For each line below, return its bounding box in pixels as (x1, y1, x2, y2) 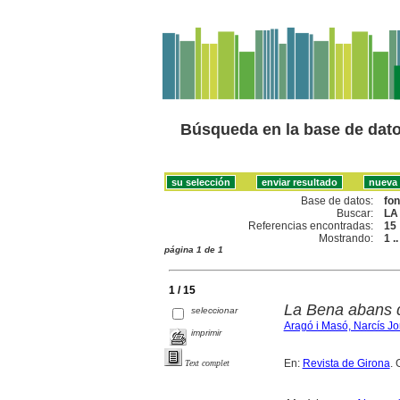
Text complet (185, 357, 229, 368)
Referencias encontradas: (248, 219, 374, 232)
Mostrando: (319, 231, 374, 245)
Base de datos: (301, 194, 374, 207)
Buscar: (337, 206, 374, 220)
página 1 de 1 (164, 244, 223, 254)
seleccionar (191, 304, 238, 315)
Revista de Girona (302, 356, 390, 370)
